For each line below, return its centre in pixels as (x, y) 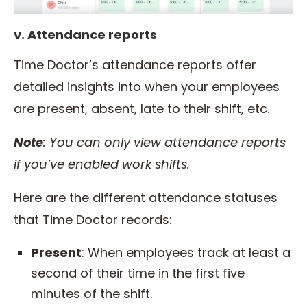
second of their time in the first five (138, 273)
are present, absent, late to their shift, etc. (143, 108)
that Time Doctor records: (95, 219)
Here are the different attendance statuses (146, 197)
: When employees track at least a (186, 252)
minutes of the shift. (93, 293)
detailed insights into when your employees (147, 86)
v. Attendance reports (85, 34)
